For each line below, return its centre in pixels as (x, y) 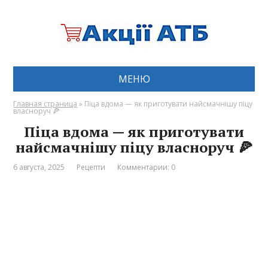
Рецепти (91, 167)
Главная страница (45, 103)
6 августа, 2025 (39, 167)
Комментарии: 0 (147, 167)
